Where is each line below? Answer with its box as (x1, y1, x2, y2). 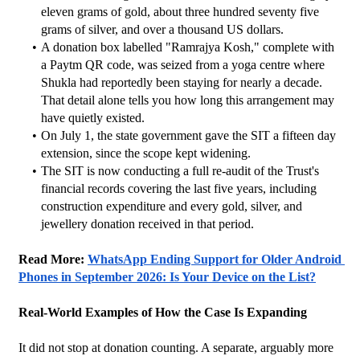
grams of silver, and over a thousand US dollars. (41, 22, 284, 36)
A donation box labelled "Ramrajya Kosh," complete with (40, 39, 334, 54)
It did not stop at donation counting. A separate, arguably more (18, 340, 333, 354)
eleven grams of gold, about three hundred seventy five (41, 4, 319, 18)
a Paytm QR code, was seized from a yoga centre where (41, 57, 325, 72)
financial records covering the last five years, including (41, 181, 317, 195)
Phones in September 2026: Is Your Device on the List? (18, 269, 316, 284)
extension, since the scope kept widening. (41, 145, 251, 160)
